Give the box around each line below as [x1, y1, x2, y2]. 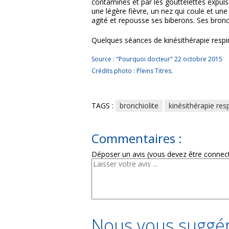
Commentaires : [91, 130, 182, 147]
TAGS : [91, 101, 116, 110]
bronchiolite [120, 101, 158, 110]
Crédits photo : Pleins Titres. [91, 66, 173, 75]
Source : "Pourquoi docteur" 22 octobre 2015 [91, 55, 222, 63]
